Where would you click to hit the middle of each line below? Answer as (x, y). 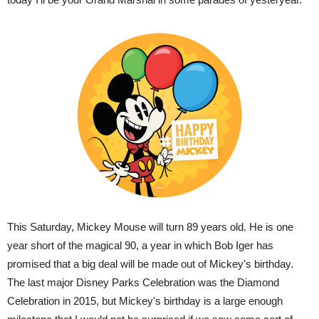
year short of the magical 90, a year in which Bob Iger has (140, 245)
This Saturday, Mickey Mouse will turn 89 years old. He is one (150, 226)
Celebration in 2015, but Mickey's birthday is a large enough (145, 300)
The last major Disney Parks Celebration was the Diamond (143, 282)
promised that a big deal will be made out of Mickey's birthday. (150, 263)
